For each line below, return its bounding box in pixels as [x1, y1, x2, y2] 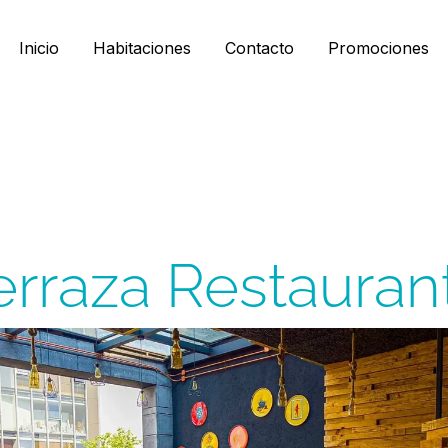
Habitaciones [93, 38, 191, 58]
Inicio [19, 38, 59, 58]
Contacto [225, 38, 294, 58]
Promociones [328, 38, 429, 58]
